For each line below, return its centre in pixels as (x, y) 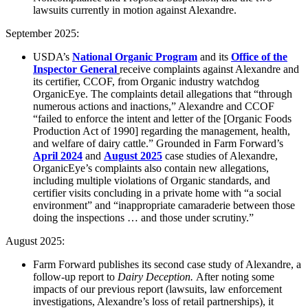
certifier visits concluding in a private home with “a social (157, 193)
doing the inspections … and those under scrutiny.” (143, 218)
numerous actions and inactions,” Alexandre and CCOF (154, 107)
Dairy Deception (154, 277)
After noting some (235, 277)
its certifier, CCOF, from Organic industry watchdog (146, 82)
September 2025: (44, 34)
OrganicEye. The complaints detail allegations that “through (163, 94)
